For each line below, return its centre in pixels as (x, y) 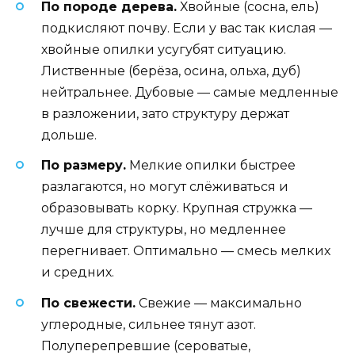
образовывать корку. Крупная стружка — (177, 208)
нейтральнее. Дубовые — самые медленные (190, 93)
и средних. (78, 273)
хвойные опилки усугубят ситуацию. (164, 50)
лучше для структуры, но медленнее (164, 230)
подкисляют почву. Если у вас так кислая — (187, 29)
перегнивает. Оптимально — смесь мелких (186, 251)
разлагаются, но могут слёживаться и (165, 187)
